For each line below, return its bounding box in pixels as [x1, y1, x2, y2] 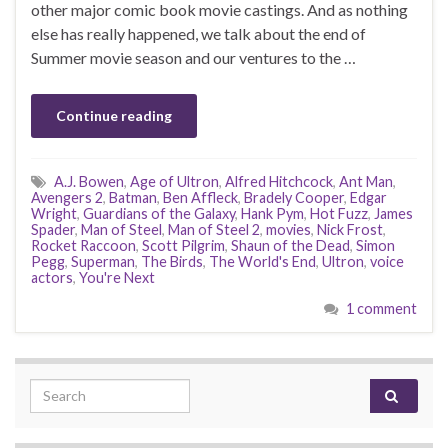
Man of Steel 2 [168, 220, 260, 238]
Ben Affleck [163, 188, 238, 206]
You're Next [79, 268, 155, 286]
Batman [109, 188, 157, 206]
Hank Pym [241, 204, 304, 222]
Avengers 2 [31, 188, 103, 206]
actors [31, 268, 73, 286]
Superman [71, 252, 135, 270]
